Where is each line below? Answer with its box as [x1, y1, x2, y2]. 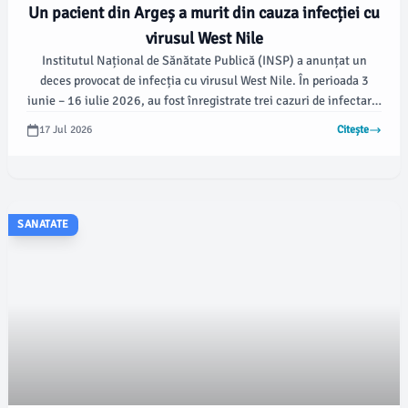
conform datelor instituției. [130, 113, 278, 128]
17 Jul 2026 [39, 123, 92, 137]
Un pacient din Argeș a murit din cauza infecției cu [28, 3, 380, 23]
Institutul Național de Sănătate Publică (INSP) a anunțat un [41, 53, 367, 68]
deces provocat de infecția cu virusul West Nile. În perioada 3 [39, 73, 369, 88]
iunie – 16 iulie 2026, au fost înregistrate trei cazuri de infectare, [26, 93, 382, 108]
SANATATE [17, 218, 69, 231]
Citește [337, 123, 369, 137]
